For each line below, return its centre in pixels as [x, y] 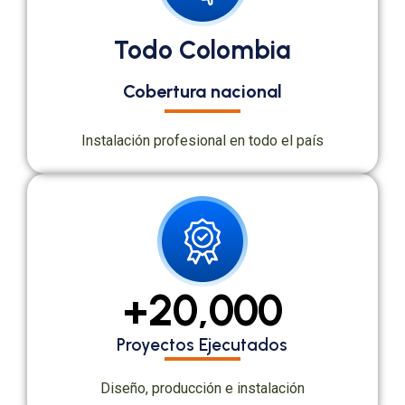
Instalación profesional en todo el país [202, 141]
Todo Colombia [202, 50]
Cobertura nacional [202, 91]
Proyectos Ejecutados [202, 345]
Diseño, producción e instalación [202, 388]
